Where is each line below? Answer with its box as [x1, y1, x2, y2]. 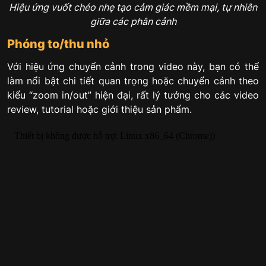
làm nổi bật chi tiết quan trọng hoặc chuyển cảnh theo [7, 74, 259, 87]
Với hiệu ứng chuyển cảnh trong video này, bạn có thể [7, 60, 259, 72]
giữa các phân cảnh [90, 15, 176, 27]
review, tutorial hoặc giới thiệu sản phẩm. [7, 103, 192, 115]
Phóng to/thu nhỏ [7, 36, 109, 51]
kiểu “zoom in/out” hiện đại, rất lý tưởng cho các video [7, 88, 259, 101]
